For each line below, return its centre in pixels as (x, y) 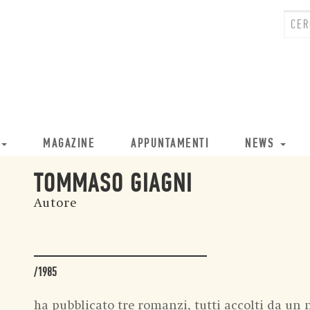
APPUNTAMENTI (170, 144)
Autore (55, 203)
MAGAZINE (69, 144)
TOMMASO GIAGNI (113, 185)
